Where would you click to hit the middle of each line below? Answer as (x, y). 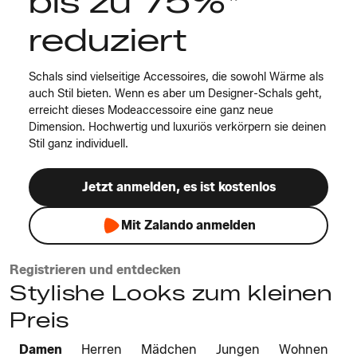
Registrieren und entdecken (95, 270)
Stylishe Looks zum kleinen (171, 293)
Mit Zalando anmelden (188, 225)
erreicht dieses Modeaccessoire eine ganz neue (151, 110)
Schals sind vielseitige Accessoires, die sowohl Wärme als (176, 77)
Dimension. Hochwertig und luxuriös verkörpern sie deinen (177, 127)
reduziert (108, 39)
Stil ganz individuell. (78, 144)
